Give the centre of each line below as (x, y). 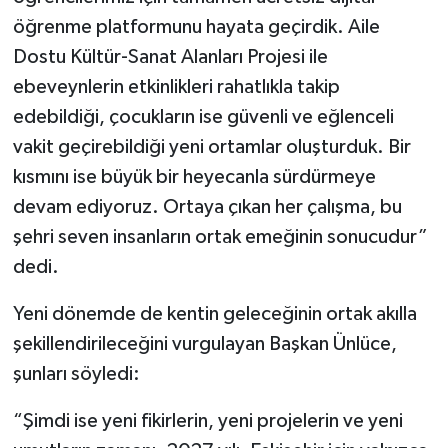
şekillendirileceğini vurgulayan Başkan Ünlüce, (204, 344)
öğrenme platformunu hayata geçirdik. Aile (196, 27)
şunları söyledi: (76, 374)
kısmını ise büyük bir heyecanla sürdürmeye (194, 177)
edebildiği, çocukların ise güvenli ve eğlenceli (203, 117)
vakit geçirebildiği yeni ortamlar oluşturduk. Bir (211, 147)
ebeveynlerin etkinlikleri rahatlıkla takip (176, 87)
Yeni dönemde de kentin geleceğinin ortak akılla (214, 314)
